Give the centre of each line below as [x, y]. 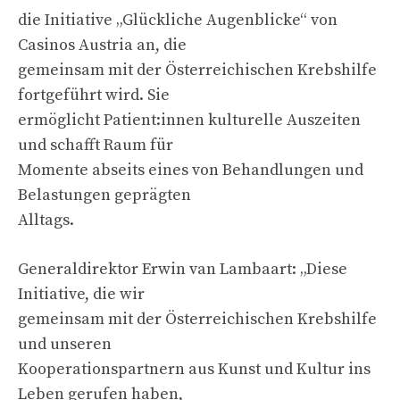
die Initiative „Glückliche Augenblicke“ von [178, 20]
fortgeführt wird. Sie [94, 95]
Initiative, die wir [81, 294]
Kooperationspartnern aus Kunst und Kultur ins [194, 369]
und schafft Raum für [96, 145]
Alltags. [46, 220]
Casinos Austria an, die [102, 45]
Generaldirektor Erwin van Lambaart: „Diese [183, 269]
